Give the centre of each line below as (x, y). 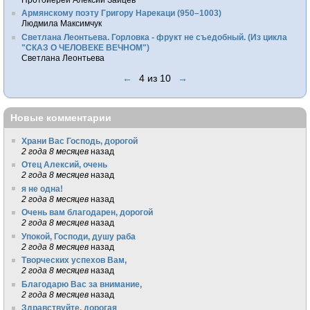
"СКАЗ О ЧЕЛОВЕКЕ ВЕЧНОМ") (86, 47)
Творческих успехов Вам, (74, 260)
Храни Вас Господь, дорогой (80, 140)
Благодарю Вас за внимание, (82, 284)
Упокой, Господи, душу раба (79, 236)
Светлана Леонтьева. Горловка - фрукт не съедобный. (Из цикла (155, 37)
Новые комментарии (61, 118)
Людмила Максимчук (62, 24)
